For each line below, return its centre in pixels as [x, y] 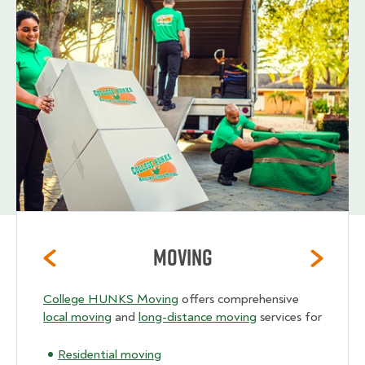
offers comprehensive [239, 299]
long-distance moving [198, 317]
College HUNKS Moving [111, 299]
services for [289, 317]
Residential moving [110, 355]
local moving [77, 317]
